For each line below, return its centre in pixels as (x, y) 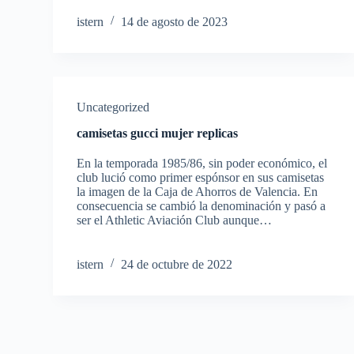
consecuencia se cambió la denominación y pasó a (201, 206)
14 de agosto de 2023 (175, 22)
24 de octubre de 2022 (177, 264)
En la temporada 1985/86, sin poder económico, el (202, 163)
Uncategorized (113, 107)
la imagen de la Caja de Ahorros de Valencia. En (198, 192)
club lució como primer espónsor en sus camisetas (201, 177)
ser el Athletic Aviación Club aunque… (175, 220)
